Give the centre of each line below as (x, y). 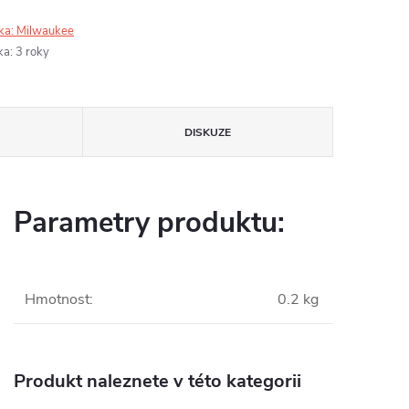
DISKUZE (207, 133)
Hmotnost (57, 300)
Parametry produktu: (149, 223)
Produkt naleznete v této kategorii (157, 382)
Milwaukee (45, 31)
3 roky (32, 52)
